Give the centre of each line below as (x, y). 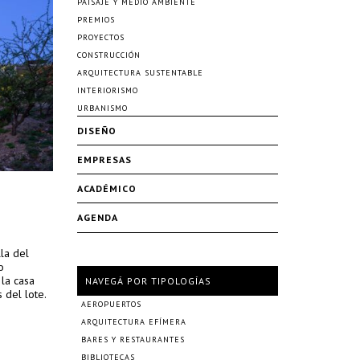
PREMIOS (96, 20)
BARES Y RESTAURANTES (133, 340)
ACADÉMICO (107, 188)
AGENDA (98, 217)
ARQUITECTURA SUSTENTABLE (140, 73)
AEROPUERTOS (111, 304)
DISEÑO (97, 131)
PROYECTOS (101, 37)
